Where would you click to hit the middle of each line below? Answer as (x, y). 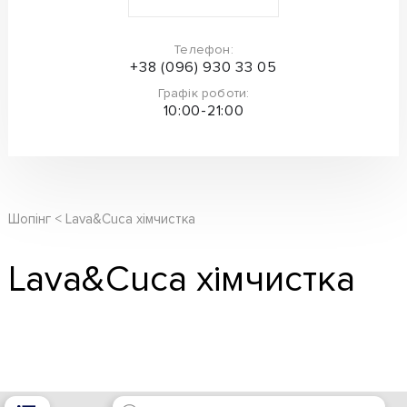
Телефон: (203, 50)
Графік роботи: (203, 93)
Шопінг (29, 218)
